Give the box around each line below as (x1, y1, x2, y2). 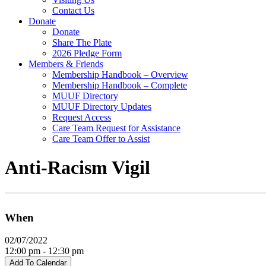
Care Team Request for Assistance (52, 122, 180, 133)
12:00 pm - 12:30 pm (5, 246, 84, 256)
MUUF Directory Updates (52, 101, 151, 112)
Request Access (52, 112, 111, 122)
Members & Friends (28, 58, 103, 69)
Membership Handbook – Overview (52, 69, 188, 80)
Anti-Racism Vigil (5, 157, 150, 179)
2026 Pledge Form (52, 47, 122, 58)
